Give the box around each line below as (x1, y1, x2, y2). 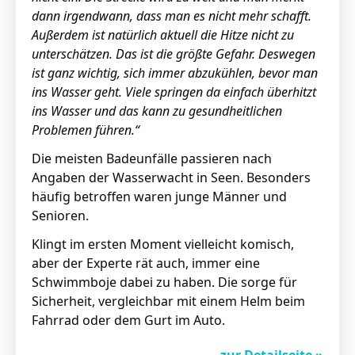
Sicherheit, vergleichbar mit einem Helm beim (32, 292, 305, 310)
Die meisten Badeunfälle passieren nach (32, 150, 272, 167)
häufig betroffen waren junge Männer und (32, 188, 287, 205)
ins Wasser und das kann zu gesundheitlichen (32, 102, 282, 120)
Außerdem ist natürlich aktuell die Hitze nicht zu (32, 26, 294, 44)
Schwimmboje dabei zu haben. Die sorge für (32, 273, 297, 291)
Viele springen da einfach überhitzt (125, 83, 316, 101)
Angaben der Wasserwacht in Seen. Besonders (32, 169, 311, 186)
